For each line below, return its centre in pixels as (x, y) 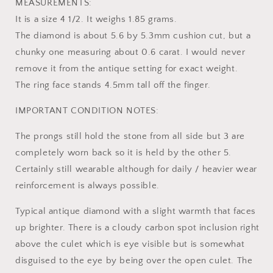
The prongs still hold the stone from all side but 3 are (130, 136)
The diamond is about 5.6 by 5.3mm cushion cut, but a (133, 36)
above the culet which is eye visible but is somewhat (130, 244)
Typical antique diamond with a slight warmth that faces (136, 211)
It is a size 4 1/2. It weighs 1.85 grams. (96, 19)
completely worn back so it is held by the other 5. (124, 153)
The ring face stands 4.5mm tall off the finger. (113, 85)
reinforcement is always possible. (87, 186)
